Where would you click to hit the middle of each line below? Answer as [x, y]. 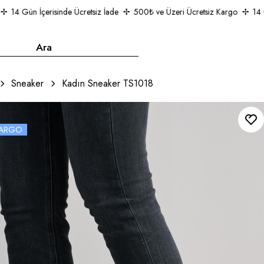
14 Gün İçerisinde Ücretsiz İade [60, 12]
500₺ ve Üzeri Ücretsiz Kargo [181, 12]
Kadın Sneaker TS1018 [107, 84]
